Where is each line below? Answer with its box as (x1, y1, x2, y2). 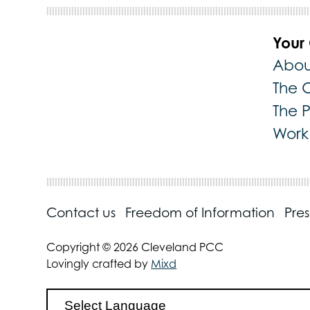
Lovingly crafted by (46, 257, 152, 271)
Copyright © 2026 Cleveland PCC (46, 240, 224, 255)
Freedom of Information (125, 205, 275, 221)
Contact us (46, 205, 116, 221)
